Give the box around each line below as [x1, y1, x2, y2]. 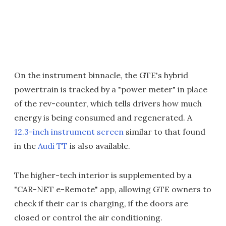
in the [14, 141, 38, 151]
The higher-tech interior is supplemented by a [14, 170, 192, 181]
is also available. [68, 141, 130, 151]
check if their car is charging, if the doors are [14, 198, 188, 209]
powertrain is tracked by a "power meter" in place [14, 84, 207, 95]
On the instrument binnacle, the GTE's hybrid [14, 70, 188, 81]
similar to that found [124, 127, 205, 137]
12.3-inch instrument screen [14, 127, 124, 137]
